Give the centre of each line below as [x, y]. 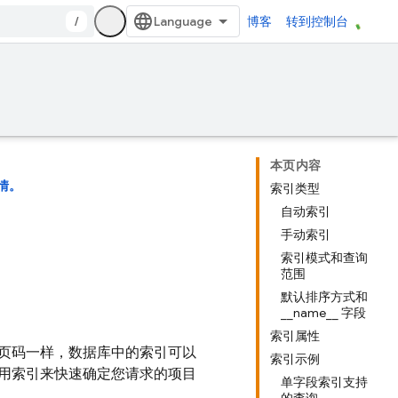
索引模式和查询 [324, 258]
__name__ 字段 [323, 313]
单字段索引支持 [324, 382]
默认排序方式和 [324, 297]
